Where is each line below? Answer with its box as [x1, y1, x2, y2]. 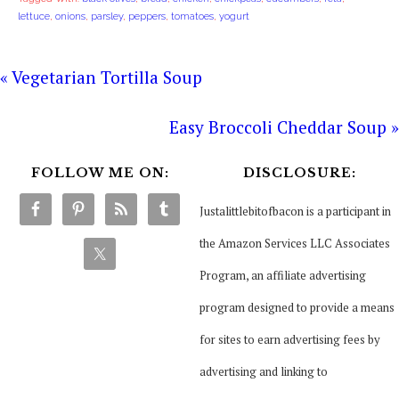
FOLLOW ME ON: [30, 165, 169, 182]
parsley [91, 11, 123, 23]
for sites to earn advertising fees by [199, 331, 380, 348]
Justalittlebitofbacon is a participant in [199, 203, 391, 220]
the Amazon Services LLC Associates [199, 235, 390, 252]
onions [55, 11, 85, 23]
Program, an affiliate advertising [199, 267, 366, 284]
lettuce [18, 11, 50, 23]
